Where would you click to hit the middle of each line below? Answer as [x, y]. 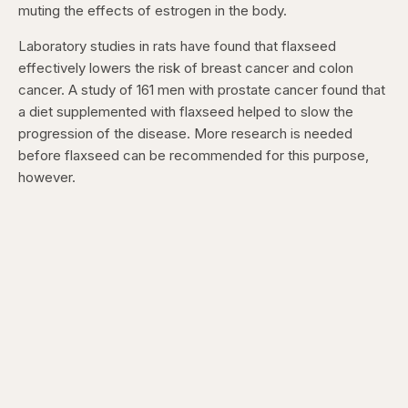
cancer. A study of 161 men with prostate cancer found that [202, 89]
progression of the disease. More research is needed [185, 133]
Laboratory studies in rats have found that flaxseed [177, 46]
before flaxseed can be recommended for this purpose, [194, 155]
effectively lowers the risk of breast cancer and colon [186, 67]
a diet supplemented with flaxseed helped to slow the [186, 111]
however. [47, 177]
